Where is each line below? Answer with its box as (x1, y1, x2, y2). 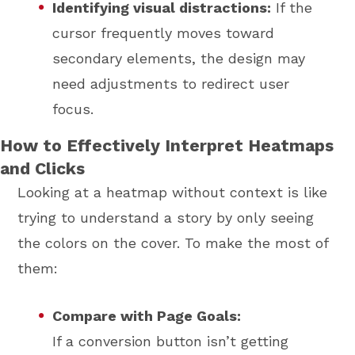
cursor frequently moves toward (52, 25, 275, 42)
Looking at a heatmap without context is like (17, 183, 328, 200)
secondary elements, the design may (52, 50, 306, 67)
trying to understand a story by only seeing (17, 208, 315, 226)
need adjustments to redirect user (52, 75, 290, 93)
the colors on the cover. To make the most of (17, 234, 329, 251)
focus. (52, 101, 94, 118)
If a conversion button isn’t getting (52, 332, 289, 349)
